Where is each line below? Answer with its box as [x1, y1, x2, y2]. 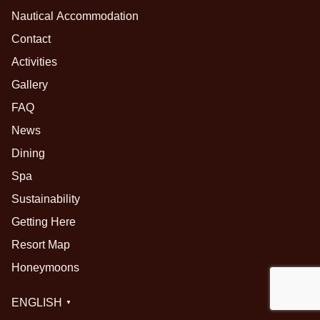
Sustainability [11, 192, 80, 205]
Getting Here [11, 215, 76, 228]
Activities [11, 55, 57, 68]
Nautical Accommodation [11, 9, 139, 22]
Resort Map [11, 238, 70, 251]
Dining [11, 146, 45, 159]
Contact [11, 32, 51, 45]
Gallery [11, 78, 48, 91]
